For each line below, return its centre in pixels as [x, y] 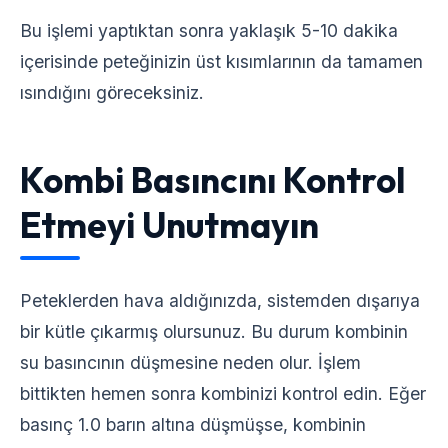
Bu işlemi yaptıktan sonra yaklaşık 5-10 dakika [209, 30]
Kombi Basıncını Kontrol [212, 180]
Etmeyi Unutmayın [169, 225]
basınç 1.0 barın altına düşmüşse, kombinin [193, 424]
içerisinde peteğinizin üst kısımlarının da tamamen [221, 61]
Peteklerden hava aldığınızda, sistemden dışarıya [220, 300]
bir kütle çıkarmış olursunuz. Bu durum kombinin [214, 331]
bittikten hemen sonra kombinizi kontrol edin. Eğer [223, 393]
